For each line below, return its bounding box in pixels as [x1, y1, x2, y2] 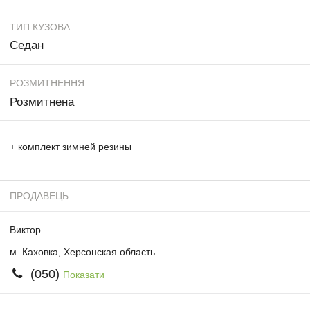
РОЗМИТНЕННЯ [10, 77, 84, 89]
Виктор [10, 224, 41, 235]
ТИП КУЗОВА [10, 21, 70, 33]
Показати [62, 269, 104, 281]
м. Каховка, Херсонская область [10, 246, 155, 257]
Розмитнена [10, 95, 74, 109]
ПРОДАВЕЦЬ [10, 190, 69, 201]
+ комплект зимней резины [10, 140, 131, 152]
